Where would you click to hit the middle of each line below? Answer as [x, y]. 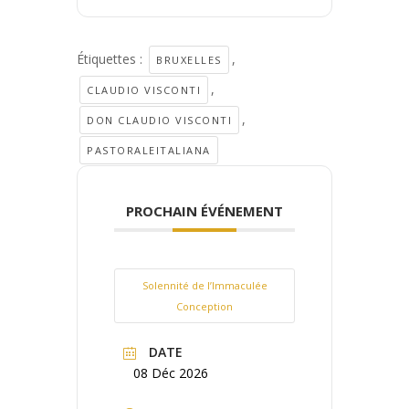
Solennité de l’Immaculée [204, 285]
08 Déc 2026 [171, 372]
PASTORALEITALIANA [149, 150]
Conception [204, 306]
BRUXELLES [189, 59]
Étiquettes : [111, 58]
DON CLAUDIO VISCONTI [159, 120]
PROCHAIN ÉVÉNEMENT [204, 210]
